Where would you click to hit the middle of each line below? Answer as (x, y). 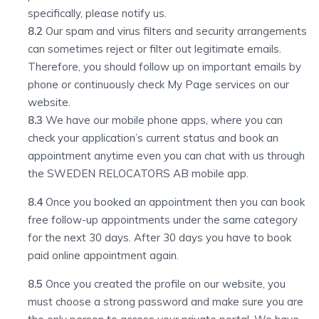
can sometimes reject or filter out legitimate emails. (155, 49)
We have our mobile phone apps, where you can (163, 120)
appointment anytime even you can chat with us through (166, 156)
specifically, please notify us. (97, 13)
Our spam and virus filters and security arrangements (176, 31)
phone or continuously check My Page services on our (158, 84)
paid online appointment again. (103, 255)
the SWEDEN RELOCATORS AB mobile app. (138, 173)
